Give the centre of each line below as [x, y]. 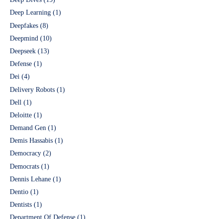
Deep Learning [30, 13]
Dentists [21, 205]
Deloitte [21, 115]
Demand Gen [28, 128]
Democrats [24, 166]
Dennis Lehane [30, 179]
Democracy [25, 153]
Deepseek [23, 51]
